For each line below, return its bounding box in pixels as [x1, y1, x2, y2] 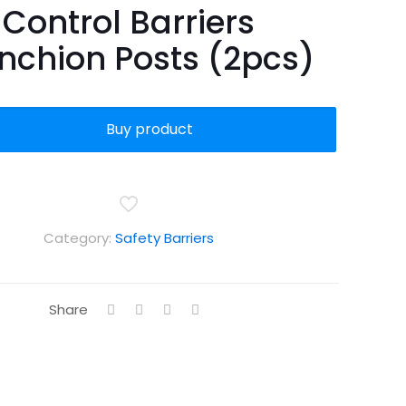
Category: [43, 228, 115, 247]
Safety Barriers [115, 228, 214, 247]
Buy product [106, 119, 194, 140]
